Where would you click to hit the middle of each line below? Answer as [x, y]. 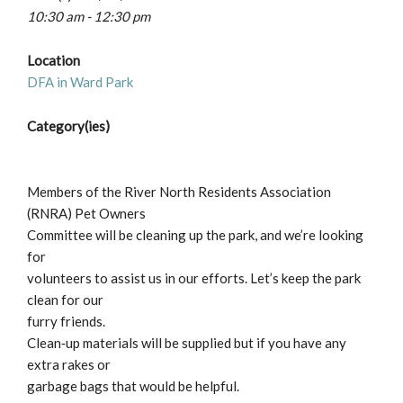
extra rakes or [69, 365]
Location [54, 61]
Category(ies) [68, 126]
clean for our [65, 300]
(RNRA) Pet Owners [86, 214]
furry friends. [66, 322]
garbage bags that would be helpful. [133, 386]
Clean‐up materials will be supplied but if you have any [187, 343]
